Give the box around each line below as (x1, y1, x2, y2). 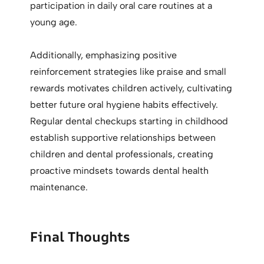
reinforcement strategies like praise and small (30, 66, 227, 78)
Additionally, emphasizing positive (30, 49, 177, 61)
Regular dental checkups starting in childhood (30, 115, 229, 127)
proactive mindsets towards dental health (30, 165, 209, 177)
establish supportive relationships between (30, 132, 216, 144)
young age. (30, 16, 78, 28)
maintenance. (30, 181, 88, 193)
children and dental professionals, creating (30, 148, 214, 160)
